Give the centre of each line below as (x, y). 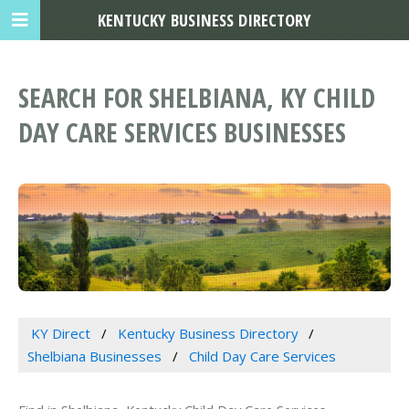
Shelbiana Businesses (94, 357)
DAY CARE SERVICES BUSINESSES (182, 132)
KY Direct (60, 334)
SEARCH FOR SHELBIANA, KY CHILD (197, 98)
